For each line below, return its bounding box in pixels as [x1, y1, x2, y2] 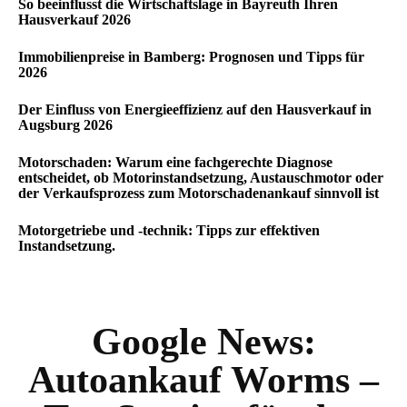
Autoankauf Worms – [28, 359, 379, 401]
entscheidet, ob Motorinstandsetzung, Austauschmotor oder [18, 170, 383, 185]
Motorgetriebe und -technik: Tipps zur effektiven [18, 223, 320, 238]
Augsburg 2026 [18, 117, 113, 133]
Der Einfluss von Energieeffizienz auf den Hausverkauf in [18, 102, 372, 117]
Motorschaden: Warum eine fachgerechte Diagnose [18, 154, 333, 170]
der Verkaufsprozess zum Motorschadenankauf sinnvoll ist [18, 185, 379, 201]
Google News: [91, 321, 316, 362]
